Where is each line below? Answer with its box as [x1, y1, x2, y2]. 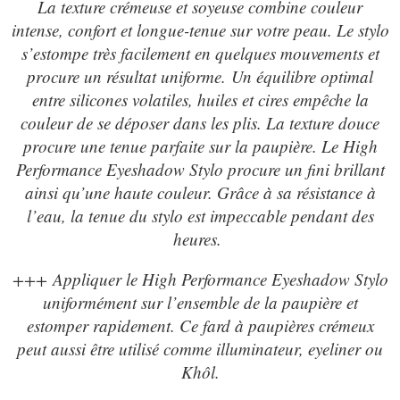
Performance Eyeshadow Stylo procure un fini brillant [15, 158, 385, 181]
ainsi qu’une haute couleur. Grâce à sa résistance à [24, 181, 376, 204]
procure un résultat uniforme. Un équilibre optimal [27, 65, 373, 88]
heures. [173, 228, 227, 251]
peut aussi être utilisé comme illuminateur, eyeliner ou [17, 337, 383, 361]
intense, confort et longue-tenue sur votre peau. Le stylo [11, 19, 389, 42]
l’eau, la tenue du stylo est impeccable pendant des [26, 204, 374, 228]
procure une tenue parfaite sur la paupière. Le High [22, 135, 378, 158]
